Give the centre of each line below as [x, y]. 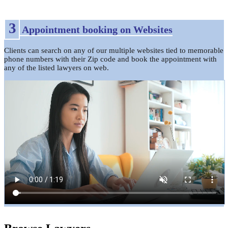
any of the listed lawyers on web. [56, 67]
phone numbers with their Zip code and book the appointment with [110, 59]
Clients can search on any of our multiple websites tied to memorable [114, 50]
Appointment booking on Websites [96, 30]
